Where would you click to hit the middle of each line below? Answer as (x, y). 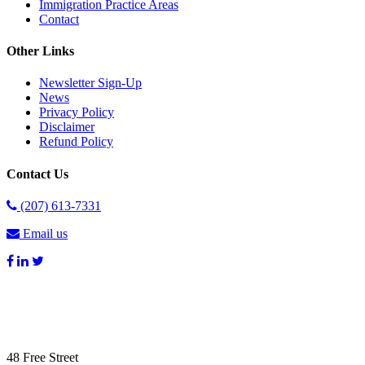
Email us (44, 233)
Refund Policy (76, 142)
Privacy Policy (77, 112)
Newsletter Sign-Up (90, 83)
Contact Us (37, 174)
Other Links (40, 51)
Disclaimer (67, 127)
